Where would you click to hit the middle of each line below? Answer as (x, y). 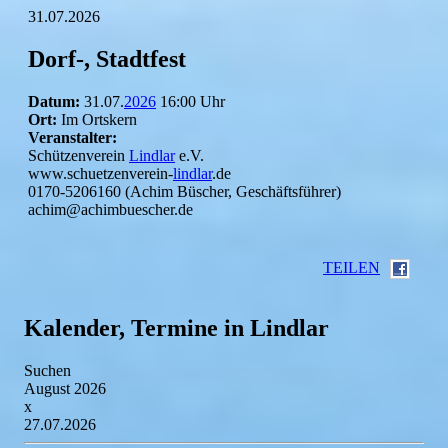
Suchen (47, 370)
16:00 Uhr (190, 101)
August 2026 (65, 388)
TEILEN (351, 267)
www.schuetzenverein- (100, 173)
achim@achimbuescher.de (110, 209)
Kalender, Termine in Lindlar (176, 327)
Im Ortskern (97, 119)
